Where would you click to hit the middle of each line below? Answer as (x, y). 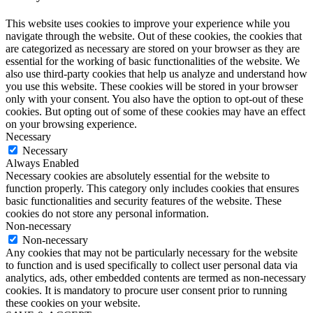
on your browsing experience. (71, 124)
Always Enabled (42, 163)
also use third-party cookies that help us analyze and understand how (156, 74)
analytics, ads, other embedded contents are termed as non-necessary (156, 278)
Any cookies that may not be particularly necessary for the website (152, 253)
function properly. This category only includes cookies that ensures (152, 189)
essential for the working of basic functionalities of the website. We (153, 61)
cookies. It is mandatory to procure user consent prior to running (146, 291)
